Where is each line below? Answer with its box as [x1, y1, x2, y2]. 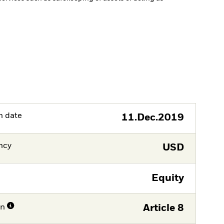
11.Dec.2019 [121, 113, 184, 123]
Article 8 [142, 203, 184, 213]
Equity [151, 173, 184, 183]
